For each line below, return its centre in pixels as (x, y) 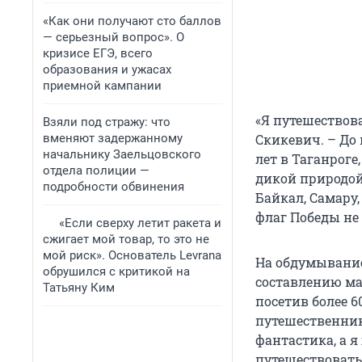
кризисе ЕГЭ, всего (98, 53)
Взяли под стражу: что (107, 122)
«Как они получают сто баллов (132, 21)
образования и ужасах (107, 69)
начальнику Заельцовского (122, 154)
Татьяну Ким (79, 288)
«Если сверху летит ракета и (140, 223)
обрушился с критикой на (116, 271)
